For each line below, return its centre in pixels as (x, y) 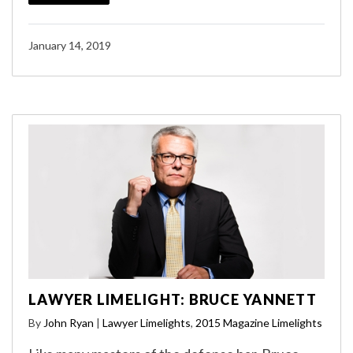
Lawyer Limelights (147, 322)
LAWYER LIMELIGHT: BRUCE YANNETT (173, 299)
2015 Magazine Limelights (259, 322)
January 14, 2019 (70, 45)
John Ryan (69, 322)
